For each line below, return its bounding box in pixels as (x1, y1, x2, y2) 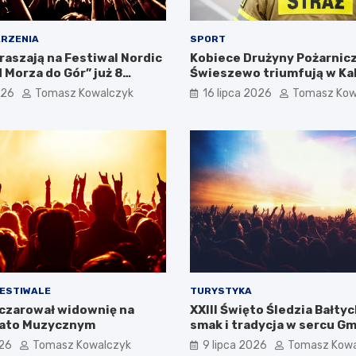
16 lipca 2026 (203, 87, 272, 101)
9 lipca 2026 (203, 338, 267, 352)
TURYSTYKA (190, 284, 252, 296)
